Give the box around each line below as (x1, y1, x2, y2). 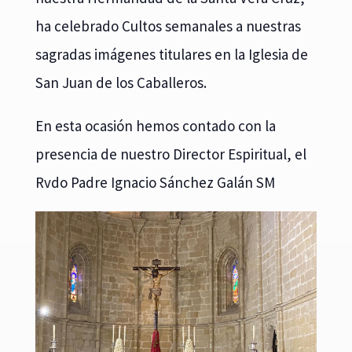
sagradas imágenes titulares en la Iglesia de (35, 44, 308, 64)
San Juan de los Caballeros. (35, 72, 207, 92)
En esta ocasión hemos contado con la (35, 115, 276, 135)
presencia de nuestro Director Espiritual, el (35, 144, 306, 163)
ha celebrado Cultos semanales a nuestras (35, 16, 301, 35)
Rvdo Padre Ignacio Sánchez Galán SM (35, 172, 275, 192)
